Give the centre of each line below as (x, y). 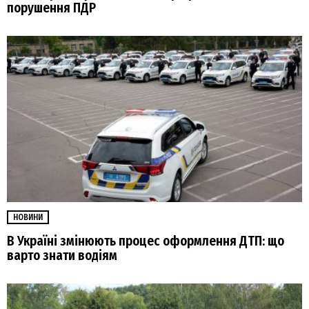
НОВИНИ (28, 217)
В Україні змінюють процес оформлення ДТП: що (146, 241)
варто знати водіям (62, 255)
